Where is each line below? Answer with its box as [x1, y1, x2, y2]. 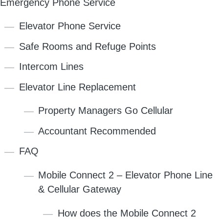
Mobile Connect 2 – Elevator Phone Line [38, 169, 213, 180]
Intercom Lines [19, 61, 84, 72]
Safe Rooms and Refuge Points [19, 41, 156, 52]
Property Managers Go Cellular [38, 105, 174, 116]
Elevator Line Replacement [19, 81, 136, 92]
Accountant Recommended [38, 125, 156, 136]
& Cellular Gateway [38, 183, 122, 195]
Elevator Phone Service [19, 21, 121, 32]
